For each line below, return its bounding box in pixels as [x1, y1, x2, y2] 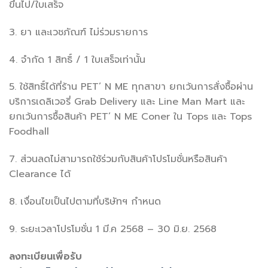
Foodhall [9, 124, 49, 139]
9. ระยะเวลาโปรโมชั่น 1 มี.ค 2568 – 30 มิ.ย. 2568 [9, 221, 217, 236]
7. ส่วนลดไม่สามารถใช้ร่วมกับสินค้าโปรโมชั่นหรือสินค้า [9, 152, 227, 167]
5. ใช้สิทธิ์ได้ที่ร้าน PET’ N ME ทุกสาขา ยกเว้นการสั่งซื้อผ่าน [9, 80, 253, 95]
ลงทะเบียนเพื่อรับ [9, 249, 82, 264]
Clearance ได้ [9, 167, 71, 182]
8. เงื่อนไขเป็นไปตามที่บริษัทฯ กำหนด [9, 194, 161, 209]
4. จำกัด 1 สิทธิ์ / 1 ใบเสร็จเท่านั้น [9, 52, 145, 67]
